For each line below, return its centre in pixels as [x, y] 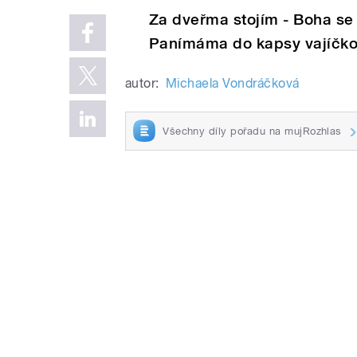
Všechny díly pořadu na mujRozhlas [252, 131]
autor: [142, 83]
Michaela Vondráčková [232, 83]
